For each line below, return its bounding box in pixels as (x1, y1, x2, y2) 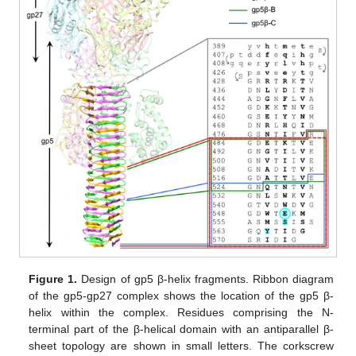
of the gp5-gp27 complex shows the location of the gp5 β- (29, 289, 334, 303)
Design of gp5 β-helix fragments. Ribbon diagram (77, 273, 334, 286)
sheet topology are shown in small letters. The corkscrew (29, 339, 334, 353)
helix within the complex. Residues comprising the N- (29, 306, 334, 319)
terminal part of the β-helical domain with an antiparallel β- (29, 323, 334, 336)
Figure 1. (29, 273, 78, 286)
